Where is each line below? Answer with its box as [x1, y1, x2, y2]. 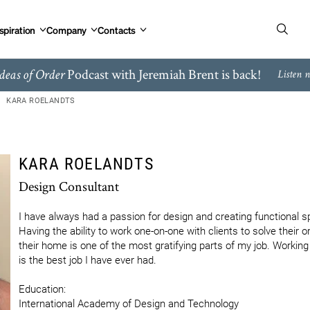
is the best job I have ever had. [19, 254, 159, 266]
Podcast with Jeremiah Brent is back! [64, 65, 261, 83]
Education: [19, 283, 66, 295]
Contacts [98, 23, 136, 36]
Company [46, 23, 87, 36]
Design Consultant [19, 177, 119, 195]
